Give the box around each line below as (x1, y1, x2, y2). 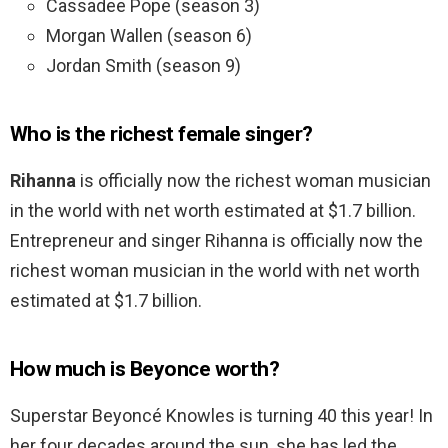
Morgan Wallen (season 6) (46, 25, 252, 47)
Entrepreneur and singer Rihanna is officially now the (10, 230, 423, 252)
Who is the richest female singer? (10, 122, 313, 147)
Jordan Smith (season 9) (46, 55, 241, 77)
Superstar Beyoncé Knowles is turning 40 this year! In (10, 405, 433, 427)
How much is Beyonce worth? (10, 357, 280, 382)
